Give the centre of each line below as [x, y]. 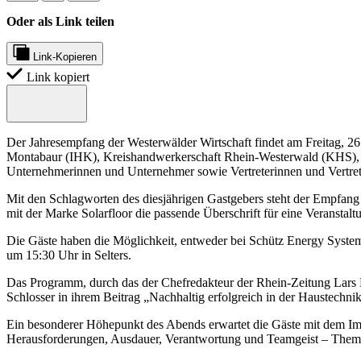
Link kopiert [58, 77]
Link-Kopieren [65, 56]
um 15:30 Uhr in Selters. [71, 255]
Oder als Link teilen [60, 21]
